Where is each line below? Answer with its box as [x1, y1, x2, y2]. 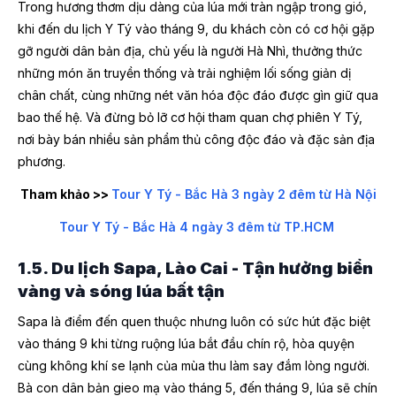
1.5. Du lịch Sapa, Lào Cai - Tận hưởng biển [18, 257, 373, 278]
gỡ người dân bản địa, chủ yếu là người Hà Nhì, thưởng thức [18, 43, 362, 59]
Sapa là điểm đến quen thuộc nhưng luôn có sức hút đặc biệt [18, 313, 370, 329]
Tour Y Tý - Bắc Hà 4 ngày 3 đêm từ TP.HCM [58, 219, 334, 235]
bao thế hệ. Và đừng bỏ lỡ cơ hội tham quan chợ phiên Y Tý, [18, 110, 362, 126]
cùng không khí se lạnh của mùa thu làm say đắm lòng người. [18, 357, 369, 373]
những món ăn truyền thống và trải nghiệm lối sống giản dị [18, 65, 351, 81]
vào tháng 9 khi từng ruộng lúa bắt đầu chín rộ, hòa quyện [18, 335, 354, 351]
